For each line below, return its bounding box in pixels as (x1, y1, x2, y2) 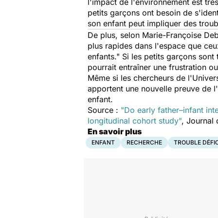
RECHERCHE (127, 139, 162, 146)
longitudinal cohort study (88, 116, 179, 126)
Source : (88, 105, 121, 115)
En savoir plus (88, 127, 142, 136)
